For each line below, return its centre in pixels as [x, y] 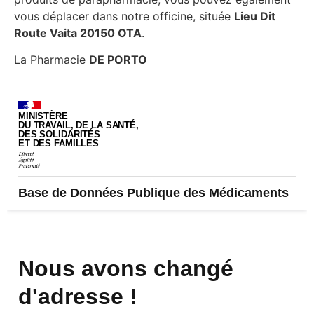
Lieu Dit [255, 16]
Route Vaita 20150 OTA [78, 33]
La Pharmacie [52, 60]
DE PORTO [118, 60]
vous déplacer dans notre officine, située [124, 16]
